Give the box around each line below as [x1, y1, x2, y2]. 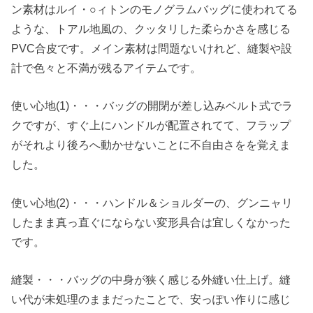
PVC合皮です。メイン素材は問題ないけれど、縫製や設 [11, 41, 293, 54]
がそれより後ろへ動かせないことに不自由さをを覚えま [11, 138, 291, 152]
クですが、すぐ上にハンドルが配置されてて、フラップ [11, 119, 291, 132]
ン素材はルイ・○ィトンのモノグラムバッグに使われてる [11, 2, 298, 15]
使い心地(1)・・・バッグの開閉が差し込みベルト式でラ [11, 99, 293, 112]
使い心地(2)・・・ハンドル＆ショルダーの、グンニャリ [11, 196, 293, 209]
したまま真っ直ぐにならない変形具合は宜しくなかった [11, 215, 291, 228]
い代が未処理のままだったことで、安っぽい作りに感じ [11, 292, 291, 305]
